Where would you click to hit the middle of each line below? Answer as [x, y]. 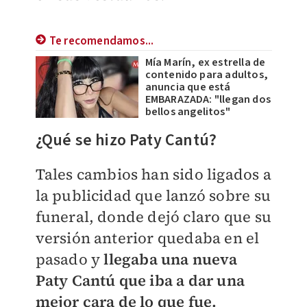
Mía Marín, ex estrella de [205, 62]
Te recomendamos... [101, 41]
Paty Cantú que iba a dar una [140, 280]
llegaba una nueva [170, 259]
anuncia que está [188, 87]
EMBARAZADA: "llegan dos [208, 99]
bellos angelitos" [187, 111]
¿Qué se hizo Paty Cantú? [126, 140]
